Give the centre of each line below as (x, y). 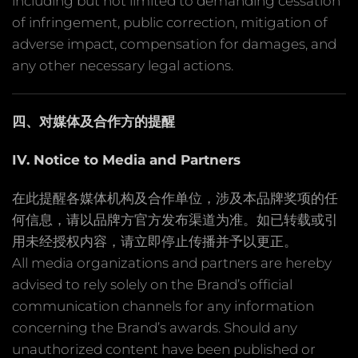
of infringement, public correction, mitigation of (170, 22)
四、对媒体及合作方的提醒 (93, 121)
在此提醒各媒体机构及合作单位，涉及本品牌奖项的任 (175, 198)
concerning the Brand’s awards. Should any (155, 327)
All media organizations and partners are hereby (172, 263)
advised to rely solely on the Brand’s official (152, 284)
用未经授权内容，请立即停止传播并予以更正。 (155, 241)
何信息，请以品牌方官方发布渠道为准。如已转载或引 (175, 219)
